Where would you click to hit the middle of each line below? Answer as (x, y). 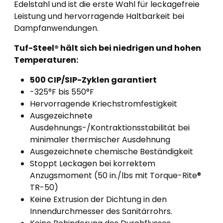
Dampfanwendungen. (56, 28)
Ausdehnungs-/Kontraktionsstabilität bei (110, 128)
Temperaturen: (46, 60)
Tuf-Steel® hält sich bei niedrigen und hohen (108, 48)
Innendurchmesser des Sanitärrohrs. (101, 211)
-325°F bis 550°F (62, 92)
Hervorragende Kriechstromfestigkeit (104, 104)
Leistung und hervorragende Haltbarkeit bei (99, 16)
